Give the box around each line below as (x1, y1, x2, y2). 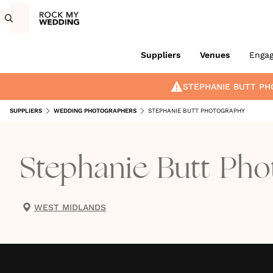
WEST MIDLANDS (34, 202, 106, 212)
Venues (199, 50, 230, 60)
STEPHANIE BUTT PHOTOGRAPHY (148, 107, 245, 114)
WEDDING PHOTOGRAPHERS (54, 107, 136, 114)
